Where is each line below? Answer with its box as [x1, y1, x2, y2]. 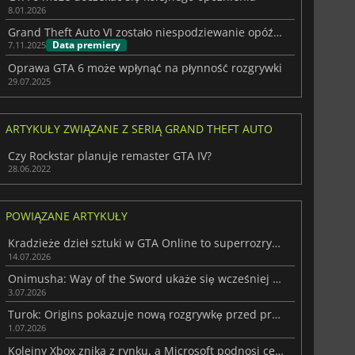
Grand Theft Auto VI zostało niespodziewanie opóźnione [273, 25, 282, 40]
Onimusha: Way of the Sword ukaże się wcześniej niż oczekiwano [272, 271, 281, 287]
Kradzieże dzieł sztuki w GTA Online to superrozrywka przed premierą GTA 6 [271, 235, 281, 250]
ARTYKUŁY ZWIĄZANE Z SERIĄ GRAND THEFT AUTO [5, 120, 273, 136]
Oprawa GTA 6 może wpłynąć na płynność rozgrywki [7, 59, 282, 75]
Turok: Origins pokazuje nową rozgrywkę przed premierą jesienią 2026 [271, 307, 281, 323]
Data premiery [52, 38, 120, 52]
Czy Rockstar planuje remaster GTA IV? [7, 147, 212, 163]
